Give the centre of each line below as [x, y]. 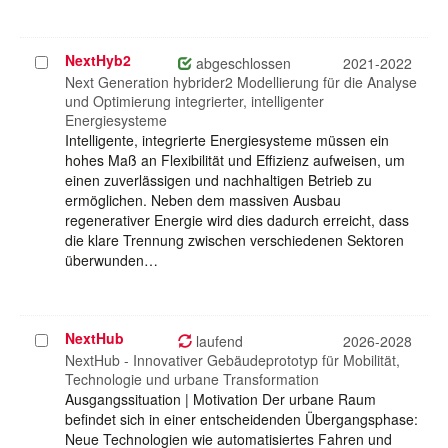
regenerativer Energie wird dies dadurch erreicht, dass [237, 220]
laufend [217, 341]
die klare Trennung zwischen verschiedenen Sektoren [234, 240]
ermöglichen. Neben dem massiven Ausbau [203, 200]
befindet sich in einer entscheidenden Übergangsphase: [241, 419]
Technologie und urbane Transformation [192, 379]
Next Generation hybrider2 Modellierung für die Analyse [241, 82]
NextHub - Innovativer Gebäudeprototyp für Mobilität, [232, 360]
